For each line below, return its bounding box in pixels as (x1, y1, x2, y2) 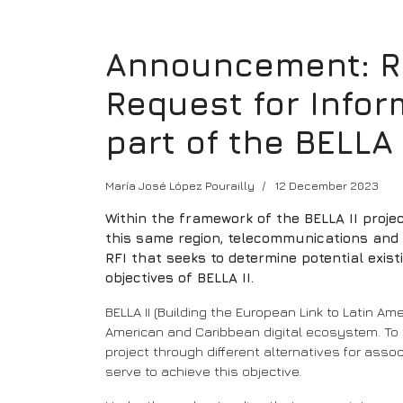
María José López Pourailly (105, 177, 255, 193)
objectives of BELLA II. (105, 269, 254, 285)
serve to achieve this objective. (105, 363, 301, 379)
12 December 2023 (275, 177, 379, 193)
